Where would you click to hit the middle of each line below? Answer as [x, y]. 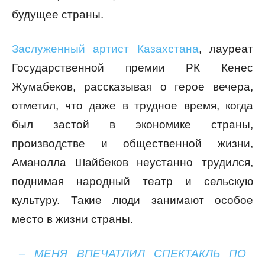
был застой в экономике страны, [132, 125]
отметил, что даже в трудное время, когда [132, 106]
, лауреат [226, 49]
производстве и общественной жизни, [132, 144]
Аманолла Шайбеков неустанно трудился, [132, 163]
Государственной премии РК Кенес [132, 68]
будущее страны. [58, 15]
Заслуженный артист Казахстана [105, 49]
